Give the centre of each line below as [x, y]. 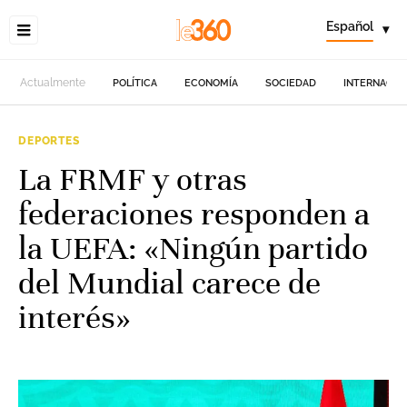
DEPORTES [49, 141]
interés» [74, 317]
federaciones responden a [194, 213]
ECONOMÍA [212, 83]
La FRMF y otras [133, 179]
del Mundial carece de [169, 283]
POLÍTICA [135, 83]
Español [350, 26]
